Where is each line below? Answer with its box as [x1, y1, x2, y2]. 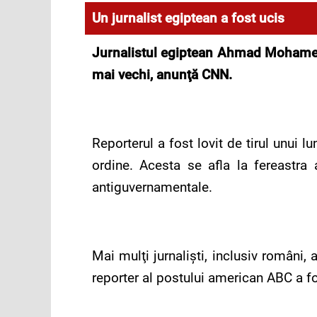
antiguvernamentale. [91, 179, 212, 196]
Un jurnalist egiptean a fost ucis [91, 10, 284, 27]
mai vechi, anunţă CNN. [91, 67, 232, 83]
